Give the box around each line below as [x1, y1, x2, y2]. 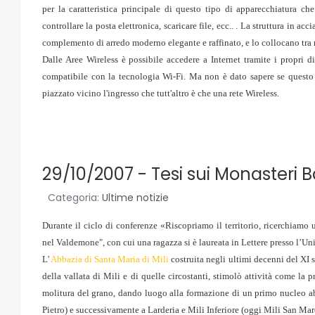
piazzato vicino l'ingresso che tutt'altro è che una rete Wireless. [42, 88, 279, 98]
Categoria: [48, 191, 99, 205]
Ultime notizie [102, 191, 169, 205]
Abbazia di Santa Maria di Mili [51, 254, 169, 264]
